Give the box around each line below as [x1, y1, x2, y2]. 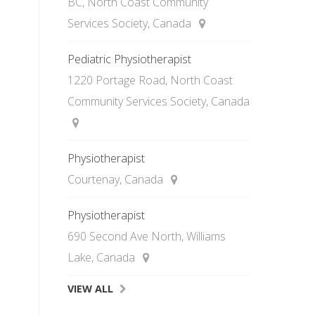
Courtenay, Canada [67, 172, 166, 187]
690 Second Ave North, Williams [67, 229, 226, 244]
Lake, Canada [67, 250, 138, 265]
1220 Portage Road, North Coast [67, 72, 233, 88]
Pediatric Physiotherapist [67, 51, 191, 67]
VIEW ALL [67, 282, 113, 295]
